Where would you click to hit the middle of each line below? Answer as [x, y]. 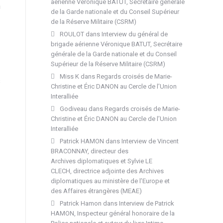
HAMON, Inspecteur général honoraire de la [113, 213]
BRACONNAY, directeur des [90, 151]
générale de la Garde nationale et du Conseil [114, 54]
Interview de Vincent [150, 141]
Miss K [69, 76]
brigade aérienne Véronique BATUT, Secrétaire [116, 44]
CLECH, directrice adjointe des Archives [107, 171]
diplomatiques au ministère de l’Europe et [110, 181]
